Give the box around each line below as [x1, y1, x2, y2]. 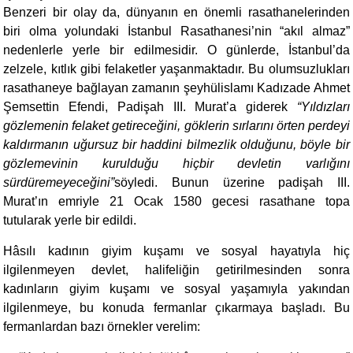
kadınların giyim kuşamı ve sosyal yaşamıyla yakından [3, 282, 350, 295]
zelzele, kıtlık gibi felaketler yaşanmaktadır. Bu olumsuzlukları [3, 62, 350, 76]
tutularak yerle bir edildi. [3, 214, 137, 227]
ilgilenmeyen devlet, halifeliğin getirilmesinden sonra [3, 263, 350, 277]
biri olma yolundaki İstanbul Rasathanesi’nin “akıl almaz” [3, 24, 350, 38]
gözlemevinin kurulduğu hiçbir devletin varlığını [3, 157, 350, 170]
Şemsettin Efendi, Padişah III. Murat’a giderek [3, 100, 297, 113]
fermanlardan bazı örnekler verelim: [3, 320, 201, 333]
